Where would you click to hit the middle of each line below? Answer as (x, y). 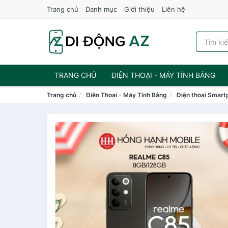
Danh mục (101, 9)
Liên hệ (174, 9)
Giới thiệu (139, 9)
